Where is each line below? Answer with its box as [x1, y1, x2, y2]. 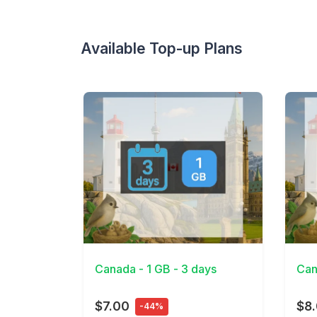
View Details [83, 227, 148, 242]
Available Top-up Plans [81, 39, 243, 57]
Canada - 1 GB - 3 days [95, 261, 217, 276]
